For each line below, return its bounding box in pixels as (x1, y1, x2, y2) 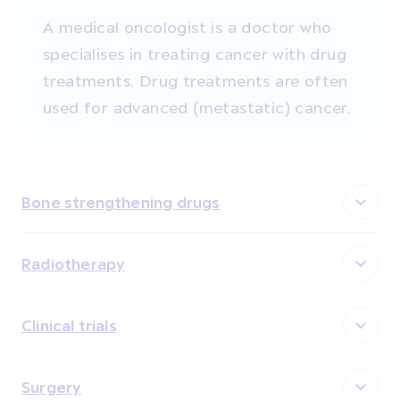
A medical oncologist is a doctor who (43, 17, 332, 36)
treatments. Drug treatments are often (43, 71, 348, 89)
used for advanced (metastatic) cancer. (43, 97, 352, 116)
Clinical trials (21, 316, 117, 334)
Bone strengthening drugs (21, 193, 221, 211)
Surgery (21, 378, 82, 396)
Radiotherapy (21, 254, 126, 272)
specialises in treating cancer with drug (43, 44, 346, 62)
